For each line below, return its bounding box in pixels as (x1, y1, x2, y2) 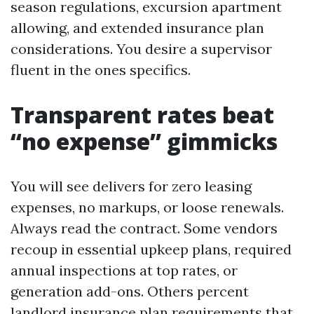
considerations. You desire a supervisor (11, 40, 272, 57)
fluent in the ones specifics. (11, 61, 191, 78)
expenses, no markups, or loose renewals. (11, 198, 284, 216)
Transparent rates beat (11, 100, 274, 130)
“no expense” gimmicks (11, 126, 278, 156)
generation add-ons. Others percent (11, 282, 249, 300)
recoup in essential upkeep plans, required (11, 240, 292, 258)
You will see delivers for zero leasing (11, 177, 252, 195)
